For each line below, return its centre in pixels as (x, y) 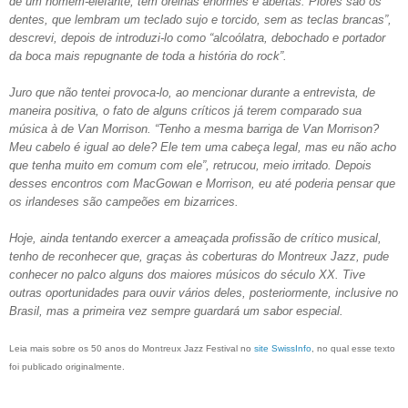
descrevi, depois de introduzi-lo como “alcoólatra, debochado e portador (197, 37)
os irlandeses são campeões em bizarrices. (124, 201)
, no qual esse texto (353, 348)
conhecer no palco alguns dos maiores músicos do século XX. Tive (187, 274)
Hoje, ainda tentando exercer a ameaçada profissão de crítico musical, (195, 238)
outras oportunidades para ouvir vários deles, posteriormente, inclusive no (204, 292)
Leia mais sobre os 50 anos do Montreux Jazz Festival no (132, 348)
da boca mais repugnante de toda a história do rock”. (148, 56)
